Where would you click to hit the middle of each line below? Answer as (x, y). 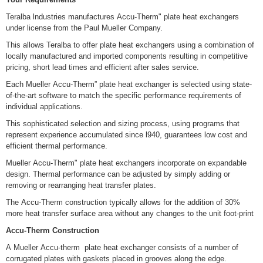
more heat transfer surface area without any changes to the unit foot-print (130, 213)
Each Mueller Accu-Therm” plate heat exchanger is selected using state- (129, 84)
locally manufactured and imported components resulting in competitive (127, 56)
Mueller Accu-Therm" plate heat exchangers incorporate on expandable (126, 163)
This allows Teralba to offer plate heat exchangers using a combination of (130, 45)
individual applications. (44, 106)
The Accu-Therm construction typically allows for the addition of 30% (123, 202)
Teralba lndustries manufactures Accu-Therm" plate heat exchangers (122, 16)
